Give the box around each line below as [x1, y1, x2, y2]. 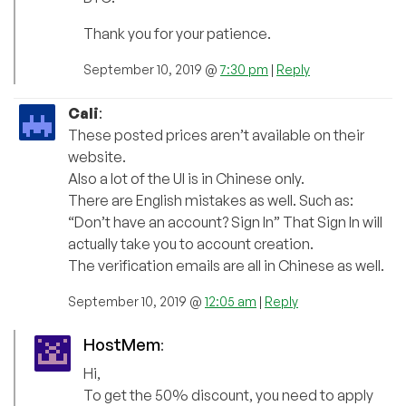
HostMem [83, 334, 160, 355]
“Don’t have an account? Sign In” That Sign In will [68, 213, 382, 232]
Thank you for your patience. [83, 24, 271, 43]
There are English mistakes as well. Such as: [68, 191, 353, 210]
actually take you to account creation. [68, 235, 314, 254]
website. [68, 148, 126, 167]
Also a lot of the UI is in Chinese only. [68, 169, 304, 188]
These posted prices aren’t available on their [68, 126, 364, 145]
